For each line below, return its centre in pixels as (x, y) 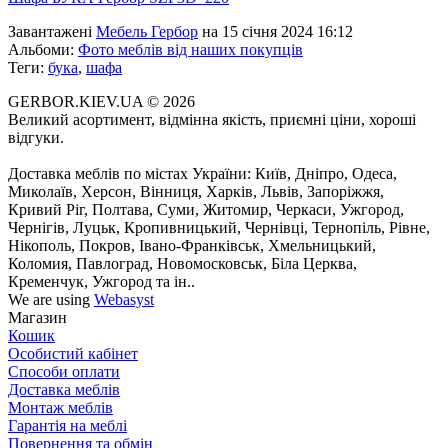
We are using (51, 300)
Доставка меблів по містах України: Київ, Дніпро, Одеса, (202, 174)
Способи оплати (64, 372)
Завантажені (52, 32)
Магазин (37, 318)
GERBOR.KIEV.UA (77, 102)
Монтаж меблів (60, 408)
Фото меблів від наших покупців (190, 50)
